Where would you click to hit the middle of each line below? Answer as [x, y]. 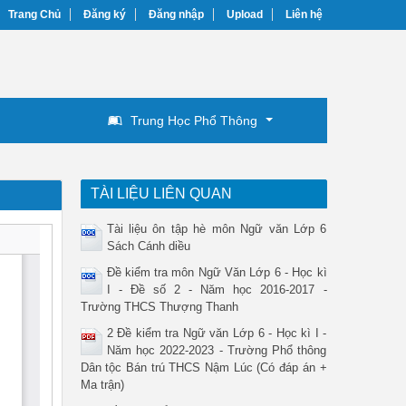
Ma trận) [102, 384]
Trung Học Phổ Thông [194, 120]
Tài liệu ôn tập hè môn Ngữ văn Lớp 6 [217, 228]
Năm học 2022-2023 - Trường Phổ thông [217, 350]
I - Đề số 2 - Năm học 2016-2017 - [217, 289]
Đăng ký [105, 14]
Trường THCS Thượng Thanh [159, 306]
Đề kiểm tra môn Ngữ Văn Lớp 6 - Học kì [217, 272]
